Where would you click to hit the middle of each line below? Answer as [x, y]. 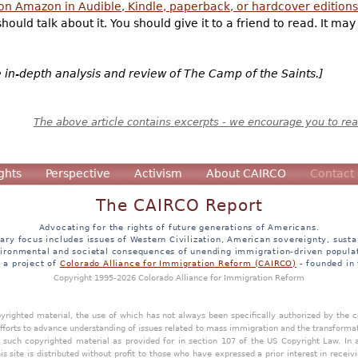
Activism [158, 174]
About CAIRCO [246, 174]
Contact [332, 174]
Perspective [78, 174]
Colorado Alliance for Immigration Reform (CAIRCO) [178, 263]
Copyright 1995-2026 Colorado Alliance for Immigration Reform [179, 278]
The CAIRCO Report [179, 206]
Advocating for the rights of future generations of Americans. [179, 227]
